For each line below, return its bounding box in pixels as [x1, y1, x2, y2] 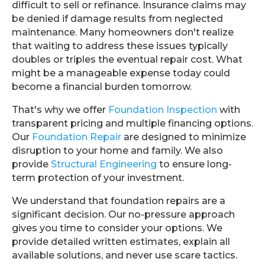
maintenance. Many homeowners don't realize [12, 27, 234, 38]
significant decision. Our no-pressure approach [12, 209, 235, 220]
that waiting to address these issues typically [12, 40, 228, 51]
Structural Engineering [51, 159, 157, 170]
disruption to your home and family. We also [12, 145, 223, 156]
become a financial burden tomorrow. [12, 81, 192, 92]
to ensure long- [157, 159, 232, 170]
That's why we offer [12, 104, 108, 115]
